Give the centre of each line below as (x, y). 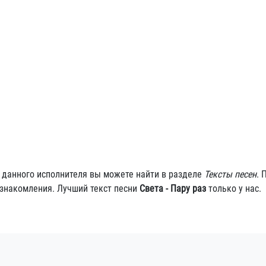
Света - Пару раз (173, 189)
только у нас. (234, 189)
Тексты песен (230, 174)
